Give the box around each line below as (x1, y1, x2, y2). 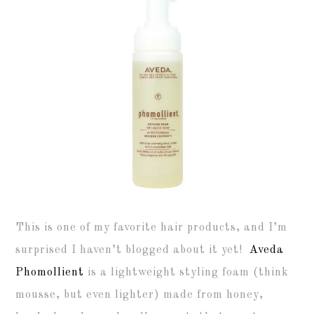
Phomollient (15, 267, 85, 279)
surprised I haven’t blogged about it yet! (15, 245, 250, 257)
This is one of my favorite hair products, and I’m (15, 222, 288, 234)
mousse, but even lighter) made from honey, (15, 289, 264, 301)
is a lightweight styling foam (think (84, 267, 289, 279)
